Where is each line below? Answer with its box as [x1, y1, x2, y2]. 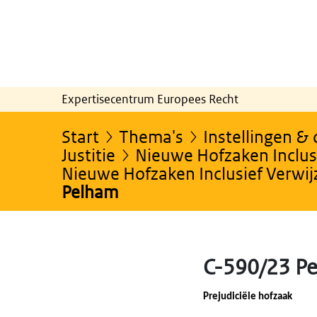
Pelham [62, 180, 118, 202]
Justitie [62, 144, 115, 165]
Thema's [119, 125, 183, 146]
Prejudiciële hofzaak [203, 291, 292, 302]
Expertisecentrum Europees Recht [62, 91, 238, 107]
